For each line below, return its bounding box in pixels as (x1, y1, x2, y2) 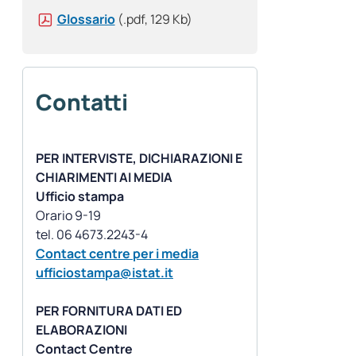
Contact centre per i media (36, 245, 199, 263)
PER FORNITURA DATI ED (36, 302, 182, 320)
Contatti (36, 87, 128, 118)
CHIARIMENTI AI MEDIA (36, 168, 172, 187)
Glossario (56, 10, 115, 29)
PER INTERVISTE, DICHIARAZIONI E (36, 149, 242, 168)
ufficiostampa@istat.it (36, 264, 173, 282)
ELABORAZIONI (36, 321, 127, 339)
